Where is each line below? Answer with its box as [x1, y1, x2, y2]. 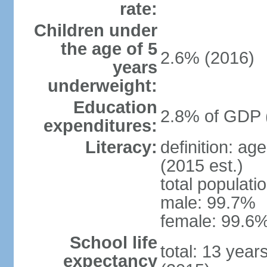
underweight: [47, 76, 157, 95]
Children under [33, 21, 157, 40]
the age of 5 [60, 39, 157, 58]
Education [73, 98, 157, 117]
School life [69, 233, 157, 252]
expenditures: [43, 116, 157, 135]
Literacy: [85, 138, 157, 157]
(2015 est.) [160, 156, 243, 175]
